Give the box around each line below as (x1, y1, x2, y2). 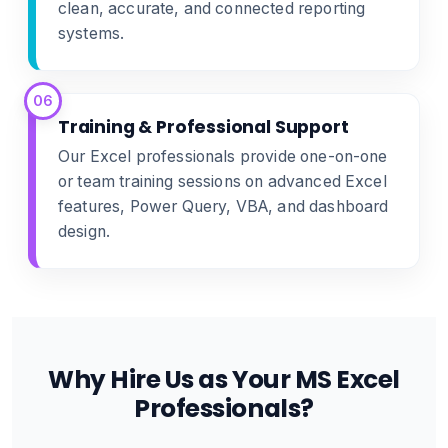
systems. (58, 24, 125, 43)
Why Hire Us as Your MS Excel (48, 362, 400, 397)
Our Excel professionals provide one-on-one (58, 147, 388, 166)
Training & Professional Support (58, 115, 349, 139)
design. (58, 222, 111, 241)
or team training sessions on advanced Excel (58, 172, 387, 191)
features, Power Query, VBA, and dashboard (58, 197, 389, 216)
